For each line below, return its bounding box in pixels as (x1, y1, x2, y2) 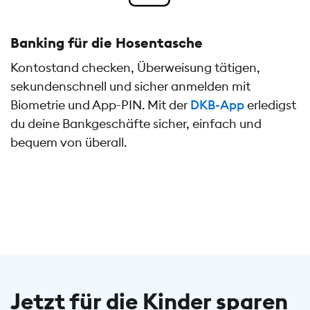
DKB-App (190, 97, 244, 113)
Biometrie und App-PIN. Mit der (10, 97, 190, 113)
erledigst (244, 97, 296, 113)
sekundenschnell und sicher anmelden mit (10, 78, 250, 95)
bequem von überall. (10, 134, 127, 151)
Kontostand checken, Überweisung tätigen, (10, 60, 260, 76)
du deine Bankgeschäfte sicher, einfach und (10, 116, 262, 132)
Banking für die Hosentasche (10, 34, 203, 52)
